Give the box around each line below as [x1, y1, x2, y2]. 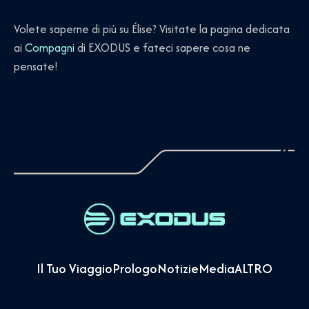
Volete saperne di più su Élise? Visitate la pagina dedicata [14, 20, 290, 37]
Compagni [25, 39, 74, 56]
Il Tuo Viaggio [37, 259, 112, 278]
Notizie [157, 259, 199, 278]
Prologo [112, 259, 157, 278]
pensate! [14, 57, 58, 74]
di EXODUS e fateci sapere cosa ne [74, 39, 250, 56]
